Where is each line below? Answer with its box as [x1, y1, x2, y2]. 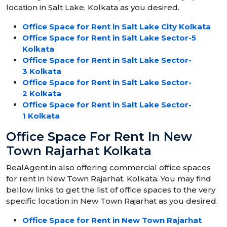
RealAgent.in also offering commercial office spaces [6, 163, 211, 173]
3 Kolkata [22, 66, 61, 77]
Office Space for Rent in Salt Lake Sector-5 [22, 33, 196, 43]
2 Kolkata [22, 89, 61, 99]
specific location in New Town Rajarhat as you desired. [6, 196, 218, 206]
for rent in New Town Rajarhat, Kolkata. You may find [6, 174, 211, 184]
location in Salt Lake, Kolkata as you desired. [6, 3, 179, 13]
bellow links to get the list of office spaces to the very [6, 185, 215, 195]
